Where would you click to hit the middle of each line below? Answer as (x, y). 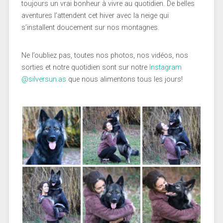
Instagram (165, 67)
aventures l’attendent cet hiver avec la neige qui (95, 15)
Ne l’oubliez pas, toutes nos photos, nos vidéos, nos (105, 55)
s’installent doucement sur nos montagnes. (90, 27)
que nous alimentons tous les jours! (124, 79)
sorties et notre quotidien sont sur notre (85, 67)
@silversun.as (44, 79)
